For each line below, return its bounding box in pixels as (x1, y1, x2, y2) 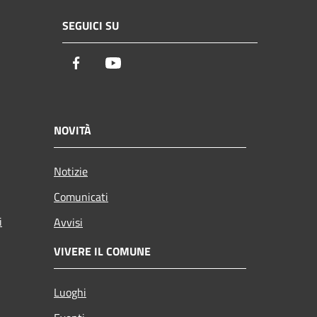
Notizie (54, 163, 88, 180)
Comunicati (54, 188, 108, 206)
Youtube (121, 53, 166, 73)
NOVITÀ (54, 122, 91, 139)
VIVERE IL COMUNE (54, 243, 151, 260)
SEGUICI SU (62, 16, 119, 34)
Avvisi (54, 214, 83, 231)
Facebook (84, 53, 135, 73)
